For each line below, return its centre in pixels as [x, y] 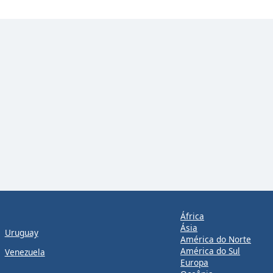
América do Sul [210, 250]
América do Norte [216, 239]
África [192, 216]
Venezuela [25, 252]
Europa [194, 262]
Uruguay [21, 232]
